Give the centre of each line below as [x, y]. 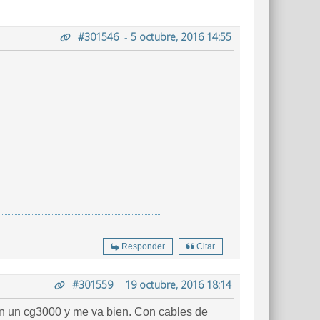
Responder [143, 246]
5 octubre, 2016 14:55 [181, 37]
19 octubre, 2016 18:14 [178, 285]
